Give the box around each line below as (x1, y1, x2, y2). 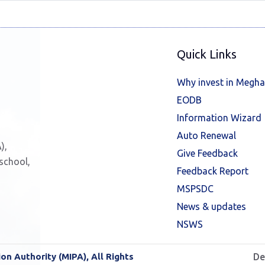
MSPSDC (177, 183, 214, 194)
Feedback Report (177, 166, 248, 176)
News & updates (177, 201, 246, 212)
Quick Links (177, 47, 237, 61)
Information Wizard (177, 112, 261, 123)
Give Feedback (177, 148, 238, 159)
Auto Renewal (177, 130, 236, 141)
